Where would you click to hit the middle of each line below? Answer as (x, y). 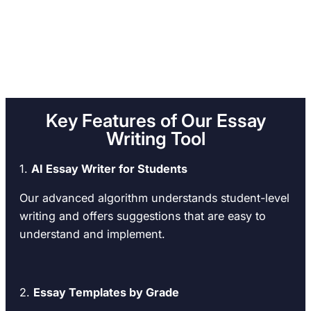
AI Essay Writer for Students (109, 168)
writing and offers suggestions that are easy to (143, 216)
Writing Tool (155, 139)
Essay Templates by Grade (106, 293)
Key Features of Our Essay (155, 121)
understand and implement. (92, 234)
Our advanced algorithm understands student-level (154, 197)
